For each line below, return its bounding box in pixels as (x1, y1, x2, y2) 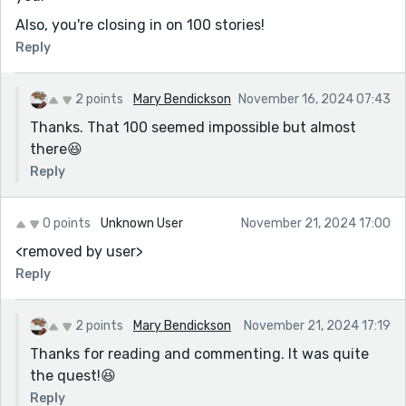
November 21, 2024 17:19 (244, 317, 391, 333)
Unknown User (98, 215, 183, 231)
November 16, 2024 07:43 (238, 91, 391, 107)
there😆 (30, 140, 82, 158)
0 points (43, 215, 91, 231)
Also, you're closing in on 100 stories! (15, 15, 265, 34)
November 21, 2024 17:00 (241, 215, 391, 231)
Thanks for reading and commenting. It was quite (30, 344, 369, 362)
